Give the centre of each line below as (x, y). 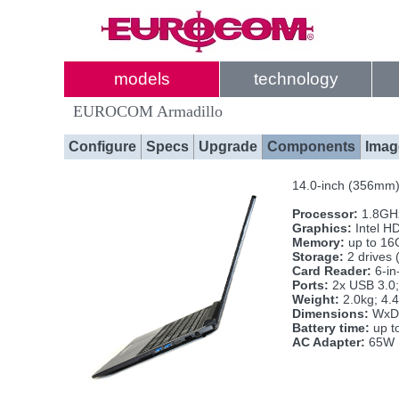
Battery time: (331, 328)
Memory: (318, 242)
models (142, 79)
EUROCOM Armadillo (148, 111)
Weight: (316, 299)
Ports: (310, 285)
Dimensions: (330, 313)
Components (311, 147)
